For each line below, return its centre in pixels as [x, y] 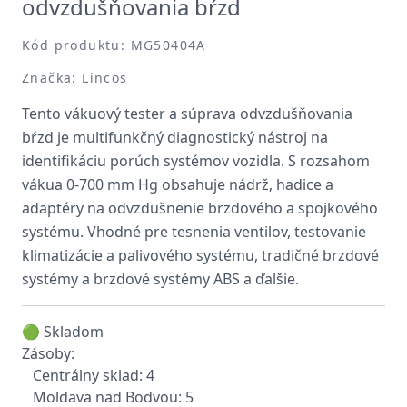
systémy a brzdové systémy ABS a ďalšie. [160, 279]
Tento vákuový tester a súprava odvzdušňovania [187, 114]
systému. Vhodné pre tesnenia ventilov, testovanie [194, 232]
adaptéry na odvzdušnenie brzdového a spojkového [200, 208]
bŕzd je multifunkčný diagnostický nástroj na [175, 137]
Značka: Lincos [75, 78]
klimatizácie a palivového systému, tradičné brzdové [200, 255]
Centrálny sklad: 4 [94, 375]
